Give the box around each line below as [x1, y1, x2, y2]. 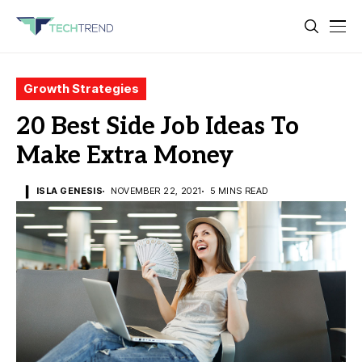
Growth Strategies [23, 81, 139, 96]
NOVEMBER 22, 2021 [111, 185, 202, 196]
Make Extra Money [16, 141, 234, 170]
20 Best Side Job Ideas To [16, 112, 299, 141]
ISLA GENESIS [36, 185, 103, 196]
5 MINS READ [209, 185, 268, 196]
